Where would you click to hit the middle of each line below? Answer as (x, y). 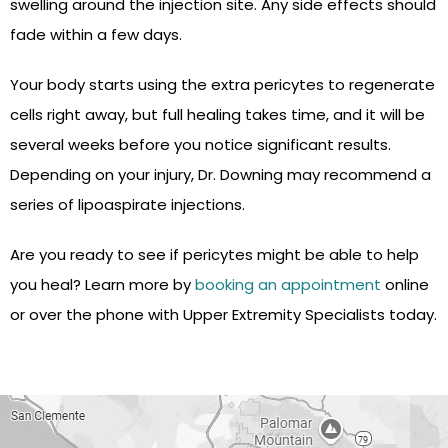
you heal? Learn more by (102, 285)
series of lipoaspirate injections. (127, 205)
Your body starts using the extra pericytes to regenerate (222, 85)
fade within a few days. (96, 35)
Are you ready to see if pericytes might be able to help (214, 255)
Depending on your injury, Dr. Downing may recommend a (220, 175)
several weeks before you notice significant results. (200, 145)
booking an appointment (288, 285)
